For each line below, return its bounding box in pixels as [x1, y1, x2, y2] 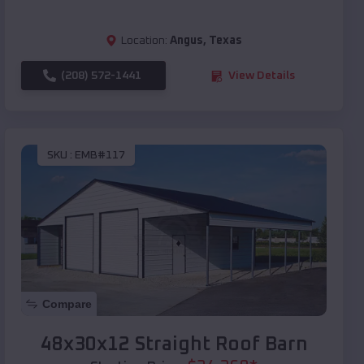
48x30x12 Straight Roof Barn [40, 335, 308, 355]
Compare [42, 297, 92, 311]
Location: [121, 35, 167, 47]
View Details [228, 70, 295, 82]
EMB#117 [75, 149, 125, 161]
